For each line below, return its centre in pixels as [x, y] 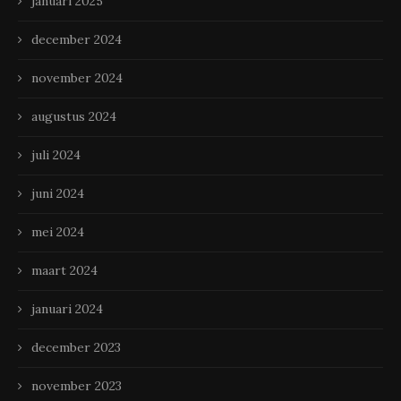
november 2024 [77, 78]
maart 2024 [64, 271]
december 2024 [77, 40]
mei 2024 [58, 232]
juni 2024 [58, 194]
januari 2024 [67, 309]
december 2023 [76, 348]
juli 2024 [56, 155]
